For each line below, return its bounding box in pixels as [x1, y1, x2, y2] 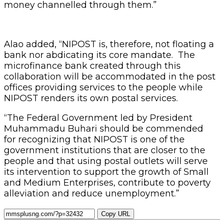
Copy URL [101, 210, 130, 218]
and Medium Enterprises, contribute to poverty [4, 177, 211, 188]
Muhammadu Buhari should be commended [4, 123, 203, 134]
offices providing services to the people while [4, 82, 203, 93]
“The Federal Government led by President [4, 112, 192, 123]
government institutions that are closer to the [4, 144, 205, 156]
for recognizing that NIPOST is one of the [4, 134, 185, 145]
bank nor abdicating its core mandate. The [4, 49, 195, 60]
